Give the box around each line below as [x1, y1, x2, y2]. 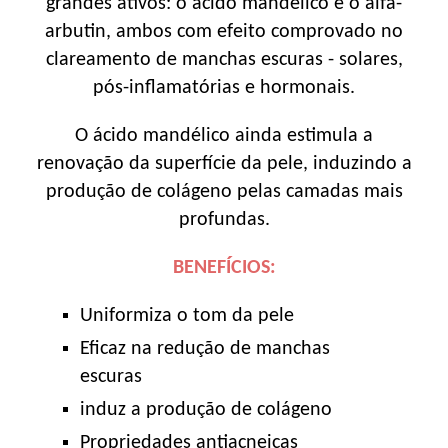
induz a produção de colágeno [80, 399, 332, 420]
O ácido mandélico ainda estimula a [75, 125, 373, 146]
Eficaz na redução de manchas [80, 338, 330, 359]
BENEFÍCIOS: [172, 257, 276, 278]
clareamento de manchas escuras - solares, [45, 49, 403, 70]
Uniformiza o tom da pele [80, 305, 294, 326]
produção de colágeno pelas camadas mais [45, 181, 403, 202]
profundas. [178, 209, 270, 230]
